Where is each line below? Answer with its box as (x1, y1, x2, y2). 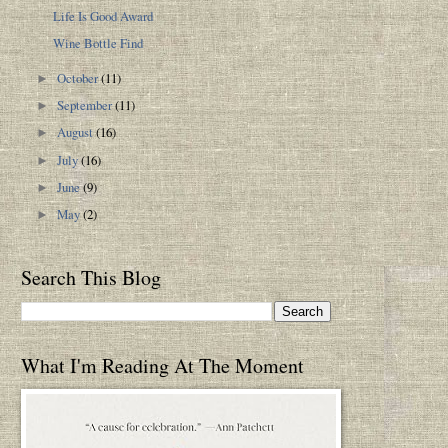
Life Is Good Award (53, 6, 154, 25)
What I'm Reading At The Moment (21, 352, 304, 380)
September (57, 96, 116, 115)
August (57, 123, 97, 142)
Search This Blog (21, 264, 161, 292)
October (57, 69, 102, 88)
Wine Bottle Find (53, 34, 144, 53)
